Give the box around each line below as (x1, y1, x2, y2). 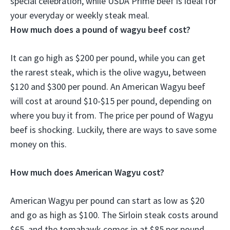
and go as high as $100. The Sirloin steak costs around (10, 208, 218, 221)
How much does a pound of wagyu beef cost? (10, 23, 190, 35)
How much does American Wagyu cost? (10, 166, 164, 178)
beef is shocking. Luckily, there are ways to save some (10, 123, 217, 136)
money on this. (10, 138, 67, 150)
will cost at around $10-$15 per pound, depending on (10, 94, 212, 107)
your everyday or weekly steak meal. (10, 9, 149, 21)
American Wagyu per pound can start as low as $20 (10, 194, 204, 206)
